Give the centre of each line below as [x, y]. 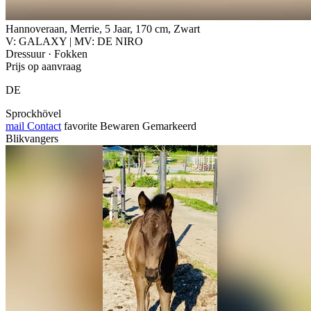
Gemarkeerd [169, 126]
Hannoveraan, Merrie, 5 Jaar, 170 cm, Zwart [103, 28]
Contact [43, 126]
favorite [81, 126]
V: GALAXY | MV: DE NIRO [74, 41]
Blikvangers [32, 138]
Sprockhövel [33, 113]
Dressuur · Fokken [47, 53]
